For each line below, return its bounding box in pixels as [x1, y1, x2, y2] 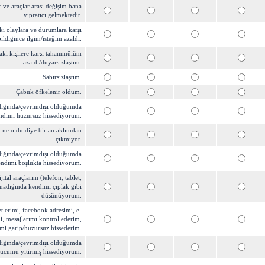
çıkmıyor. [56, 135, 82, 143]
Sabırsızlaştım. [43, 73, 82, 80]
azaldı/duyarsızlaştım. [23, 59, 82, 66]
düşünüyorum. [41, 192, 82, 199]
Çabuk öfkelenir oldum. [16, 88, 82, 95]
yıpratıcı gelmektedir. [24, 11, 82, 18]
